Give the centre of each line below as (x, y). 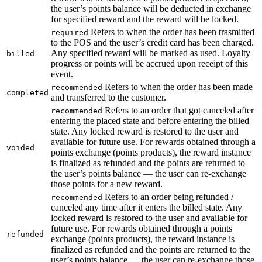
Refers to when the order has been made (177, 87)
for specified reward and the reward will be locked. (145, 19)
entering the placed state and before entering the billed (150, 120)
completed (27, 92)
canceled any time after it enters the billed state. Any (146, 207)
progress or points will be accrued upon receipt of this (149, 63)
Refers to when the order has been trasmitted (171, 32)
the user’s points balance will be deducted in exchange (151, 8)
